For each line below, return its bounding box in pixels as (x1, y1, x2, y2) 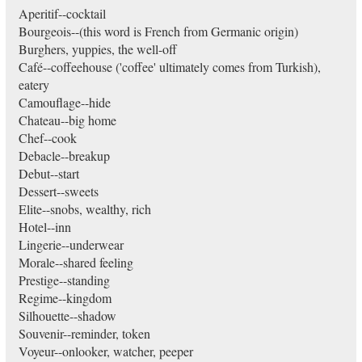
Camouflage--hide (18, 94, 111, 111)
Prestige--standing (18, 271, 110, 288)
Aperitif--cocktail (18, 5, 106, 22)
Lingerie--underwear (18, 236, 124, 253)
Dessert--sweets (18, 183, 99, 200)
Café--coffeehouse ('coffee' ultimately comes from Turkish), (18, 58, 321, 75)
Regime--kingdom (18, 289, 112, 306)
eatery (18, 76, 49, 93)
